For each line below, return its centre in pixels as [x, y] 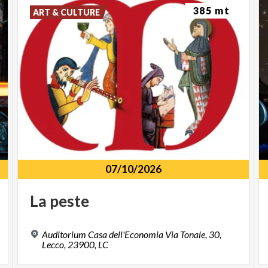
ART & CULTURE [67, 12]
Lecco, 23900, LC [75, 244]
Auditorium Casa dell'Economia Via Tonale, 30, [132, 234]
